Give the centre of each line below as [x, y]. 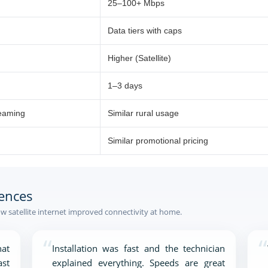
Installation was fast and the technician [138, 248]
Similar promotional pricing [158, 141]
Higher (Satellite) [139, 58]
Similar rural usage [143, 113]
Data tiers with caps [145, 31]
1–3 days [125, 86]
